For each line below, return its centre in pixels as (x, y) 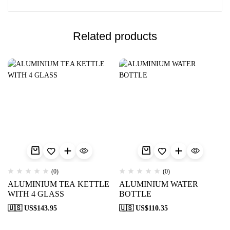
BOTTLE (135, 194)
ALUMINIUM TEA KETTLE (59, 184)
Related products (115, 36)
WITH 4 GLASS (36, 194)
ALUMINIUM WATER (158, 184)
